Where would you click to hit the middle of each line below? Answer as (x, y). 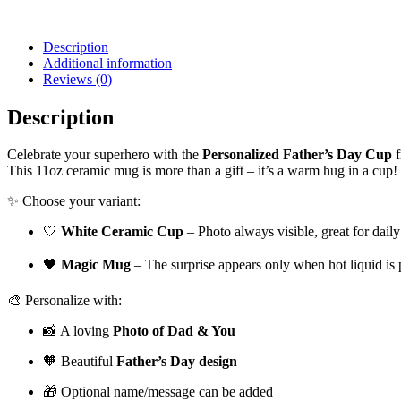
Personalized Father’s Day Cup (297, 155)
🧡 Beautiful (80, 362)
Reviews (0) (77, 79)
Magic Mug (96, 265)
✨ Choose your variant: (74, 201)
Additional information (107, 63)
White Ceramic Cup (122, 232)
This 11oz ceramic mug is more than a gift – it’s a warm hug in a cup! (202, 171)
